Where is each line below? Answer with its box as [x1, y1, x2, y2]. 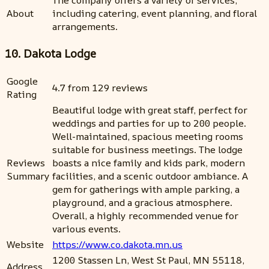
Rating [7, 88, 37, 101]
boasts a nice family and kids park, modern [52, 156, 245, 170]
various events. [52, 222, 121, 236]
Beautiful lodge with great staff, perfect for [52, 103, 247, 117]
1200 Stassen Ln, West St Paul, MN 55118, [52, 253, 244, 267]
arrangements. [52, 19, 118, 33]
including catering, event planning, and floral [52, 6, 257, 20]
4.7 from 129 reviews [52, 81, 148, 95]
